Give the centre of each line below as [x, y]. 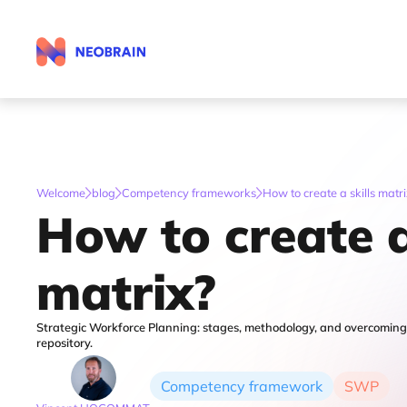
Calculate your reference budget [128, 59]
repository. [65, 342]
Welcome [61, 193]
